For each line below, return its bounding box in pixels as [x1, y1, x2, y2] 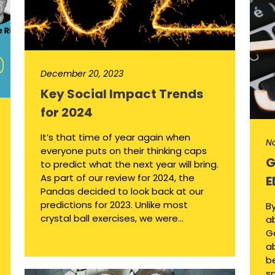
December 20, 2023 [41, 68, 123, 80]
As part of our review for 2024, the [41, 171, 195, 185]
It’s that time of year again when [41, 131, 190, 144]
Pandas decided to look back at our [41, 185, 204, 198]
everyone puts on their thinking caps [41, 144, 207, 158]
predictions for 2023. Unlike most [41, 198, 188, 212]
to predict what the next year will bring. [41, 158, 219, 171]
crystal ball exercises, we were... [41, 212, 184, 225]
